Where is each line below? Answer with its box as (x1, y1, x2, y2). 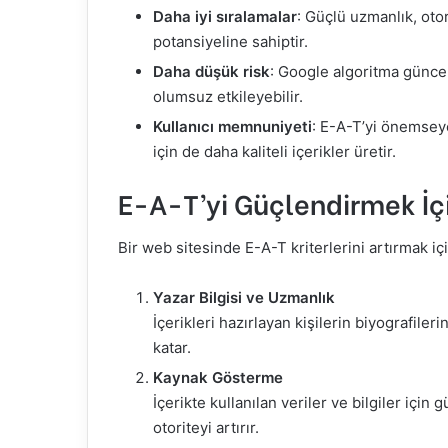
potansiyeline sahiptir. (153, 32, 308, 51)
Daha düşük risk (153, 62, 270, 81)
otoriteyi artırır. (153, 417, 259, 437)
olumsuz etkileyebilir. (153, 87, 303, 106)
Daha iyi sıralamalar (153, 7, 297, 26)
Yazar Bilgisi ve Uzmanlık (153, 287, 335, 307)
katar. (153, 337, 191, 357)
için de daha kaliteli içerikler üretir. (153, 142, 396, 161)
